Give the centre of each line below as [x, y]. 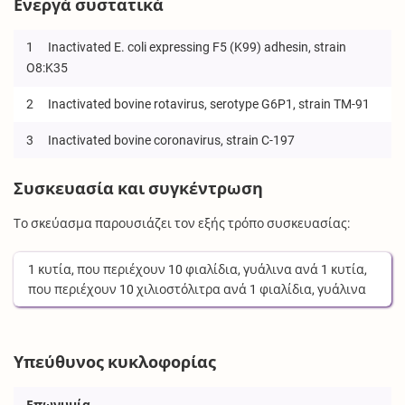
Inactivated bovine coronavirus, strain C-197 [170, 140]
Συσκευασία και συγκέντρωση [139, 189]
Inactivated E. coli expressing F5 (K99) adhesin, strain [196, 47]
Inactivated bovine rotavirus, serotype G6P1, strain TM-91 [208, 104]
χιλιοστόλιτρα [179, 290]
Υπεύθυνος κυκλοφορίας [115, 363]
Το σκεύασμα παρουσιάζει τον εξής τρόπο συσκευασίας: [182, 224]
